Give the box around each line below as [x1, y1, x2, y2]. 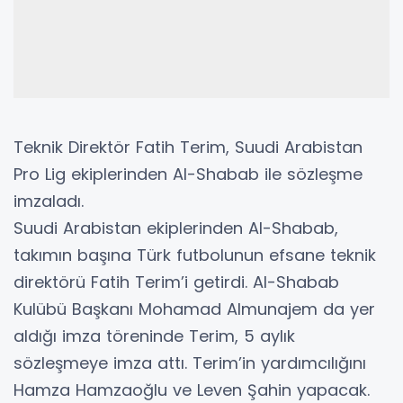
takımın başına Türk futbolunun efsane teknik [13, 243, 376, 266]
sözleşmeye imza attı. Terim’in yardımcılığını [13, 351, 366, 374]
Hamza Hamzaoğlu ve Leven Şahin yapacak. [13, 378, 370, 401]
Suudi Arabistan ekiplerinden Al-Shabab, [13, 216, 338, 239]
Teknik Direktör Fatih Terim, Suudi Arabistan [13, 135, 363, 158]
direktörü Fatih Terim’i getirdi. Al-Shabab [13, 270, 339, 293]
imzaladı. [13, 189, 84, 212]
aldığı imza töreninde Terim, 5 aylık [13, 324, 295, 347]
